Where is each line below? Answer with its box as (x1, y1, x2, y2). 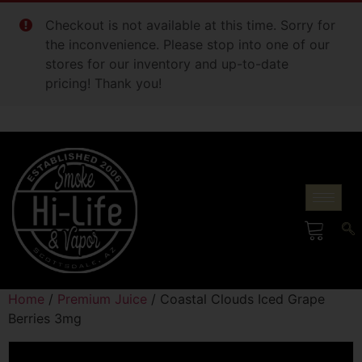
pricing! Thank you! (45, 75, 162, 91)
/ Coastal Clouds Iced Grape (147, 291, 325, 307)
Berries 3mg (8, 310, 82, 326)
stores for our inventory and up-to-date (45, 56, 288, 72)
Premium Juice (57, 291, 147, 307)
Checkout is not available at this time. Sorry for (45, 17, 335, 33)
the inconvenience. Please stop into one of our (45, 36, 330, 53)
